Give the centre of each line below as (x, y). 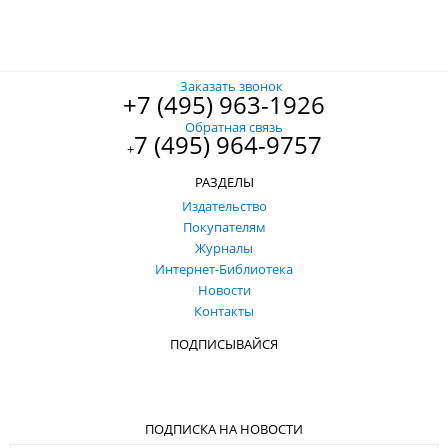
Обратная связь (234, 126)
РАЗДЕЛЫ (224, 181)
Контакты (224, 310)
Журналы (224, 247)
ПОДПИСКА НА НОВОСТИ (224, 428)
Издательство (224, 205)
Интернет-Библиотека (224, 268)
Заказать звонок (231, 86)
